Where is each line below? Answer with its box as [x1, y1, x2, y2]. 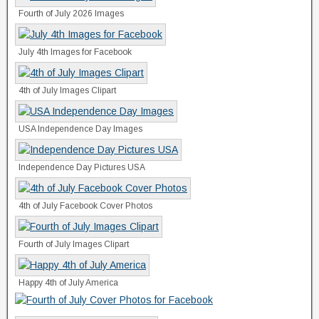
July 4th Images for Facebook [19, 46, 132, 57]
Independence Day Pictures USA [19, 162, 145, 172]
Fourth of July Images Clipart [19, 239, 129, 249]
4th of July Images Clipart [19, 85, 116, 95]
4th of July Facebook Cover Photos [19, 200, 152, 211]
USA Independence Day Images [19, 123, 142, 134]
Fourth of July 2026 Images [19, 8, 124, 19]
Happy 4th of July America [19, 277, 118, 288]
